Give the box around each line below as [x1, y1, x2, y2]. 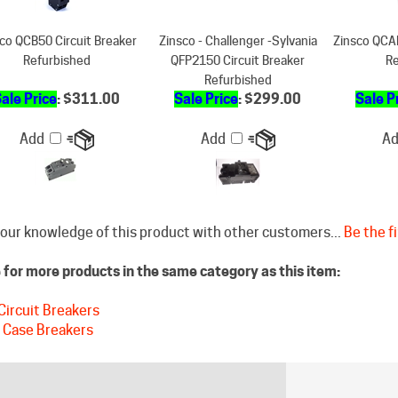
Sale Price [174, 60, 238, 76]
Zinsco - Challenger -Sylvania [158, 3, 317, 17]
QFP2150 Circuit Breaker [171, 22, 305, 36]
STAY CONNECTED [39, 378, 170, 396]
